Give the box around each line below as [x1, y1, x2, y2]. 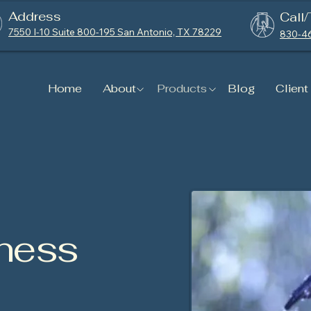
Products [157, 81, 207, 96]
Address [8, 8, 61, 24]
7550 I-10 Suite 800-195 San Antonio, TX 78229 [8, 26, 221, 38]
